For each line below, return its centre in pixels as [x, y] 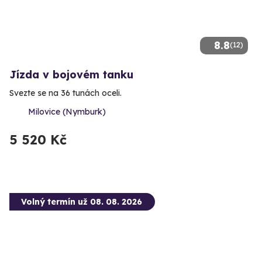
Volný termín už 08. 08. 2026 [82, 202]
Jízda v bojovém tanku [71, 75]
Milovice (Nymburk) [67, 112]
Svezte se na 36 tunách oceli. [65, 93]
